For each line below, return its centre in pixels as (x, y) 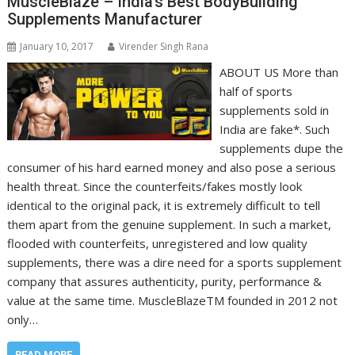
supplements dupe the (281, 149)
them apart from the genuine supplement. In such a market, (170, 225)
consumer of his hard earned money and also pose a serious (172, 168)
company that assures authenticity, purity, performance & (165, 282)
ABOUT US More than (279, 73)
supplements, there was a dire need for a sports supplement (175, 263)
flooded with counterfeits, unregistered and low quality (158, 244)
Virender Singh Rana (164, 47)
